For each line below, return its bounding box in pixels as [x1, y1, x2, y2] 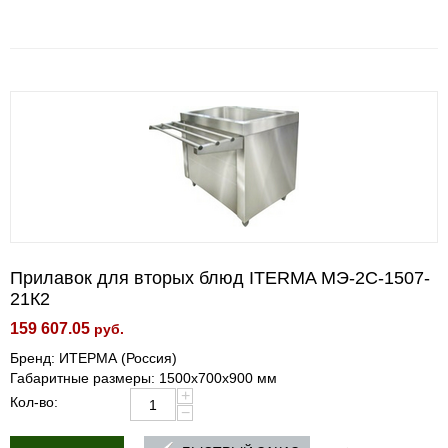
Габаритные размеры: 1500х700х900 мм [10, 370, 277, 386]
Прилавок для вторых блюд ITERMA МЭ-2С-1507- [10, 268, 430, 288]
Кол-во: [10, 394, 58, 410]
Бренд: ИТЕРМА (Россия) [10, 350, 177, 366]
